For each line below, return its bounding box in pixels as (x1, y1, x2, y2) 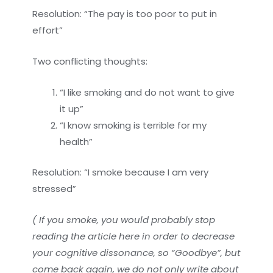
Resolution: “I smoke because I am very (32, 165, 209, 179)
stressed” (32, 182, 77, 195)
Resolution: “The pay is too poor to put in (32, 7, 218, 21)
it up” (60, 102, 84, 116)
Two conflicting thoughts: (32, 55, 148, 68)
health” (60, 135, 93, 149)
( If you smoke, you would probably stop (32, 213, 216, 226)
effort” (32, 24, 63, 37)
